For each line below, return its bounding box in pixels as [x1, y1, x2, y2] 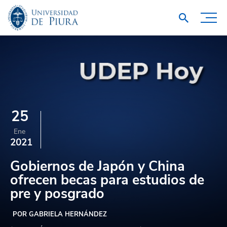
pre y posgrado [10, 184, 104, 203]
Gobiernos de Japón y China [10, 157, 185, 176]
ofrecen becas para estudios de [10, 171, 204, 190]
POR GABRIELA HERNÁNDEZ [13, 210, 107, 219]
